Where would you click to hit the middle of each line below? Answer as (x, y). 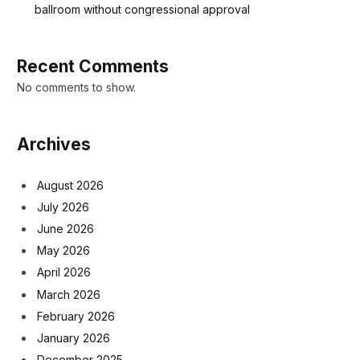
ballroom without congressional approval (142, 9)
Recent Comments (93, 66)
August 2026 (70, 185)
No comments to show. (76, 87)
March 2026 (69, 294)
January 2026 (74, 337)
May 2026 (63, 251)
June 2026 (65, 229)
